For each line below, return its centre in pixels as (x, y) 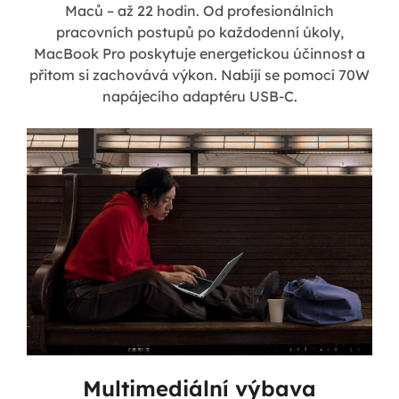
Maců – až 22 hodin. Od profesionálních (199, 11)
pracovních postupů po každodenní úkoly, (199, 33)
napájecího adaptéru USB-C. (199, 97)
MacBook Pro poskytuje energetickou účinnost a (199, 54)
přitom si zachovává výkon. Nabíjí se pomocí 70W (199, 75)
